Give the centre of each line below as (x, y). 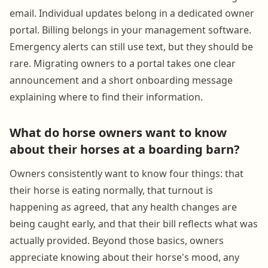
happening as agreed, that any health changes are (123, 207)
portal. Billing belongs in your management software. (130, 30)
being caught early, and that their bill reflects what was (134, 223)
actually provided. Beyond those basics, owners (117, 240)
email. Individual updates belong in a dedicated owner (132, 13)
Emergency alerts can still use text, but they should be (131, 46)
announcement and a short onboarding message (121, 80)
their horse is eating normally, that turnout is (111, 190)
